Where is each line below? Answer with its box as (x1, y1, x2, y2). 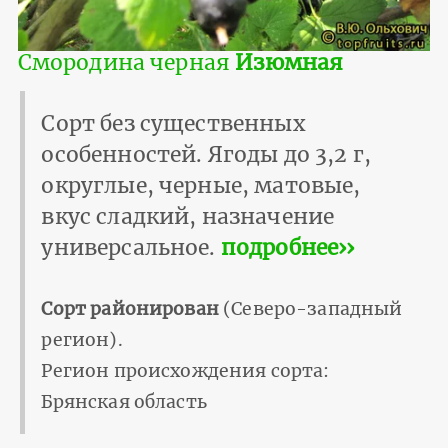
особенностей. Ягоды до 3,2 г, (41, 140, 371, 168)
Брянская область (41, 390, 207, 413)
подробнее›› (220, 233, 355, 261)
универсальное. (41, 233, 221, 261)
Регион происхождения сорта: (41, 359, 330, 382)
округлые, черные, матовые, (41, 171, 361, 199)
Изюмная (235, 48, 344, 76)
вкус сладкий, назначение (41, 202, 335, 230)
